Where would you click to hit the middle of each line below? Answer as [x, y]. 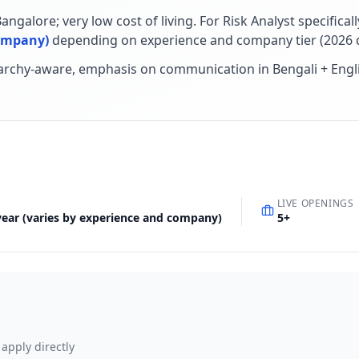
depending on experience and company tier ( [188, 40]
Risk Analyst [259, 21]
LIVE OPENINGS [315, 203]
